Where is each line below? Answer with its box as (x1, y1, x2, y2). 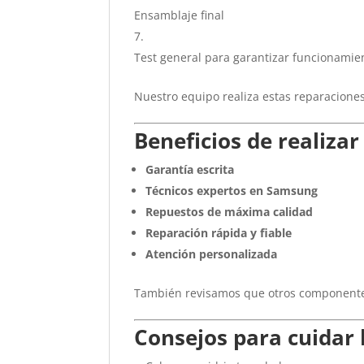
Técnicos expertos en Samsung (145, 183, 318, 198)
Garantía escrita (145, 162, 235, 177)
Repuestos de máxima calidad (145, 204, 314, 219)
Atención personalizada (145, 246, 278, 262)
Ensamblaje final (134, 7, 225, 23)
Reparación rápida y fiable (145, 225, 292, 240)
